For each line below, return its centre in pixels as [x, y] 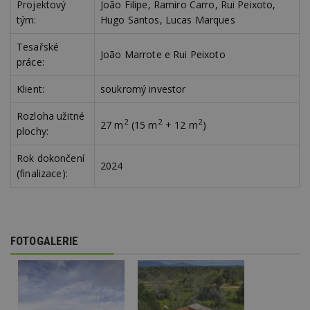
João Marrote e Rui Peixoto [163, 55]
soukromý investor [143, 89]
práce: [30, 62]
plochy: [33, 131]
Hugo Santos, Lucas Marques [168, 20]
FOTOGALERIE [45, 241]
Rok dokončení [51, 158]
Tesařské [38, 47]
